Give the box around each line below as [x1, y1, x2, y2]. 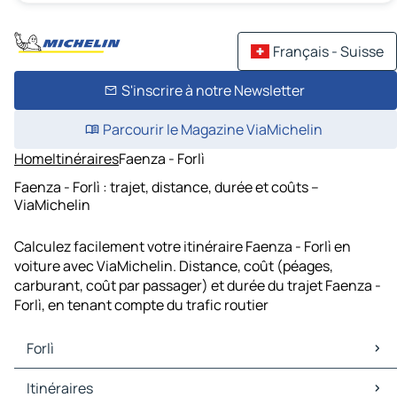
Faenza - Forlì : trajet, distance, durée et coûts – [14, 176, 319, 197]
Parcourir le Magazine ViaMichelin [103, 120, 323, 139]
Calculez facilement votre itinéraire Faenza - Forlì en [14, 237, 351, 257]
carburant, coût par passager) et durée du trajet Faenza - [14, 276, 381, 296]
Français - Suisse [273, 42, 384, 61]
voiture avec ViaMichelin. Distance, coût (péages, [14, 256, 333, 276]
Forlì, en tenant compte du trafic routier [14, 295, 269, 315]
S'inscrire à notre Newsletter [121, 81, 305, 100]
